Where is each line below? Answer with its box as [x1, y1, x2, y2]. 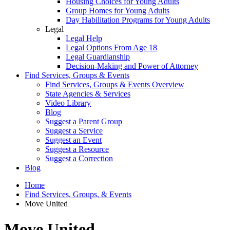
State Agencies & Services [45, 89, 130, 99]
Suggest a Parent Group [45, 117, 122, 126]
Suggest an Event [45, 136, 102, 145]
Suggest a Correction [45, 154, 113, 163]
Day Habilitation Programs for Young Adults [66, 15, 210, 25]
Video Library [45, 99, 91, 108]
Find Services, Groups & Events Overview [45, 80, 184, 89]
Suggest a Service [45, 126, 103, 136]
